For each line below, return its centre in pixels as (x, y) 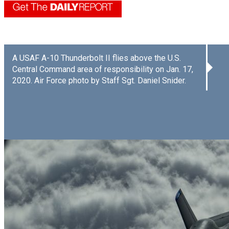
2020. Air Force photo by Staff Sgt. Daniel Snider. (99, 80)
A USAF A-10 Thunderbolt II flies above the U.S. (97, 58)
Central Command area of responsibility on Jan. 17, (103, 69)
